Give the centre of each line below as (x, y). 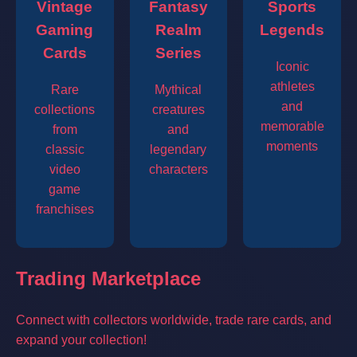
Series (178, 53)
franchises (65, 210)
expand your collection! (81, 339)
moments (292, 147)
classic (65, 150)
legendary (178, 150)
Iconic (292, 67)
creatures (178, 110)
